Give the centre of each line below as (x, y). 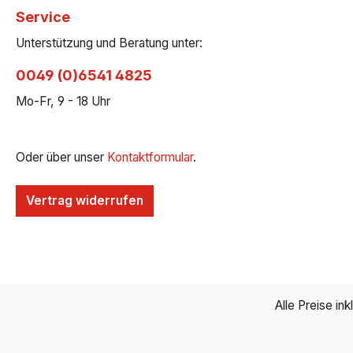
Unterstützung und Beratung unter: (109, 43)
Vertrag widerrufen (85, 201)
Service (43, 17)
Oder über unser (61, 158)
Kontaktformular (150, 158)
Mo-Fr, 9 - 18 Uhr (63, 102)
